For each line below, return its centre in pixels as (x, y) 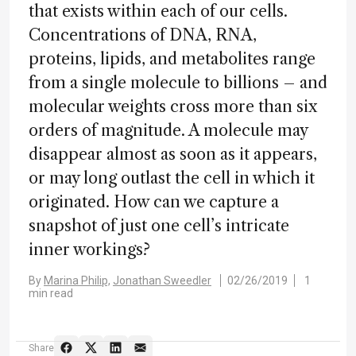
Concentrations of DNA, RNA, (143, 35)
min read (51, 293)
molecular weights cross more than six (173, 106)
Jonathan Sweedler (162, 281)
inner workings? (89, 250)
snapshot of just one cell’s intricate (159, 226)
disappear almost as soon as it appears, (173, 154)
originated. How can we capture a (154, 202)
